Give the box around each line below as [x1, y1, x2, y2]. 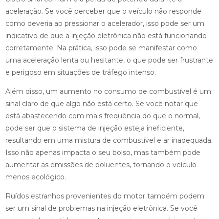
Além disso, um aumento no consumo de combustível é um [5, 87, 211, 96]
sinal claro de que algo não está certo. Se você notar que [5, 99, 198, 109]
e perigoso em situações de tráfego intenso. [5, 68, 156, 77]
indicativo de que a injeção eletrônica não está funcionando [5, 31, 207, 41]
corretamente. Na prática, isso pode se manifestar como [5, 44, 197, 53]
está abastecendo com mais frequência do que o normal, [5, 111, 200, 121]
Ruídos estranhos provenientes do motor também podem [5, 192, 204, 201]
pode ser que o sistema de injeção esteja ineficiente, [5, 124, 184, 133]
